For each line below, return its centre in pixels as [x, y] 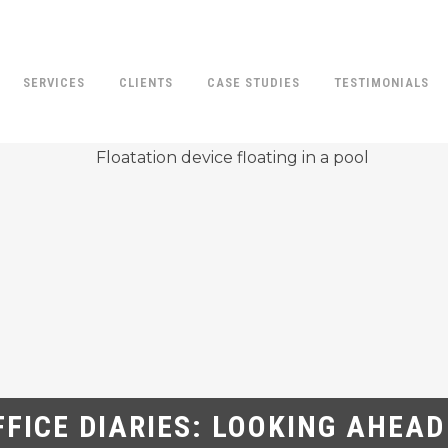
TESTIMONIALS [381, 82]
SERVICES [54, 82]
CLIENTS [146, 82]
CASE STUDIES [253, 82]
